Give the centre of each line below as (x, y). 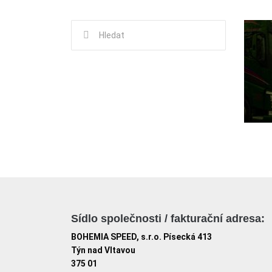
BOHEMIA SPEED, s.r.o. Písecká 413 (141, 237)
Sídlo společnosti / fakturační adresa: (168, 219)
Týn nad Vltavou (103, 250)
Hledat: (86, 27)
